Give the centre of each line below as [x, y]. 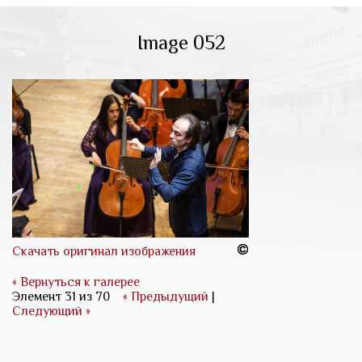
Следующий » [51, 311]
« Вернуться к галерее [76, 282]
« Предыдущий [166, 296]
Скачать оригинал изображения [104, 251]
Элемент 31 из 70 [61, 296]
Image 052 [181, 43]
